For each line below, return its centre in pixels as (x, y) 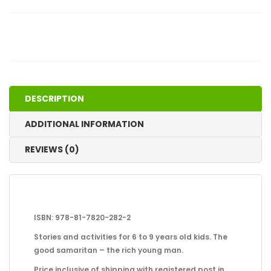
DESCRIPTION (54, 99)
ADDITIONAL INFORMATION (84, 124)
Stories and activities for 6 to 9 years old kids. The (131, 237)
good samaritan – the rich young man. (109, 250)
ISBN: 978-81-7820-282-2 (82, 217)
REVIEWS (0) (52, 149)
